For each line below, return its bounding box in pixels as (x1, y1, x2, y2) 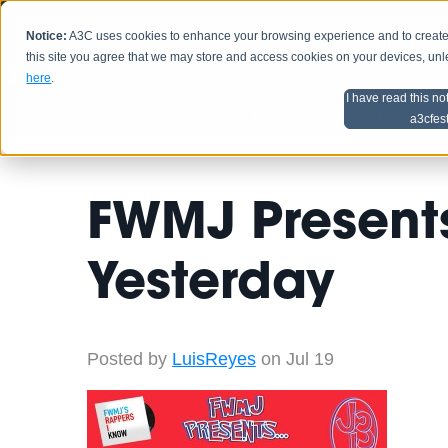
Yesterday (86, 260, 335, 311)
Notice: (26, 29, 68, 44)
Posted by (86, 349, 167, 370)
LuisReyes (171, 349, 256, 370)
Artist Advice (346, 105, 434, 122)
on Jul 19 (255, 349, 334, 370)
